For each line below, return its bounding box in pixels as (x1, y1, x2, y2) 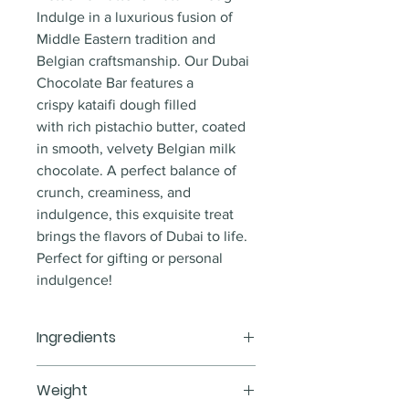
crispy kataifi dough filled (37, 97, 200, 112)
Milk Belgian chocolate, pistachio (37, 368, 250, 383)
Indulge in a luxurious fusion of (37, 9, 236, 25)
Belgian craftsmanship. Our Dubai (37, 53, 253, 68)
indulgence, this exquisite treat (37, 206, 237, 222)
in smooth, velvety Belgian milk (37, 141, 239, 156)
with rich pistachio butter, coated (37, 119, 249, 134)
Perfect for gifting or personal (37, 250, 226, 266)
